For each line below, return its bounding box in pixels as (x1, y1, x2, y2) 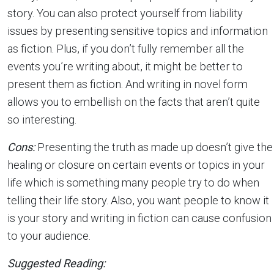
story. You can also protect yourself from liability (7, 7, 243, 20)
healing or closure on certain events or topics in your (7, 158, 265, 172)
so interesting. (7, 113, 76, 127)
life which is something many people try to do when (7, 176, 259, 190)
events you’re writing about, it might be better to (7, 60, 243, 73)
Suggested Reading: (7, 257, 105, 270)
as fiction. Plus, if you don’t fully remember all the (7, 42, 244, 56)
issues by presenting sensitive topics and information (7, 24, 268, 38)
